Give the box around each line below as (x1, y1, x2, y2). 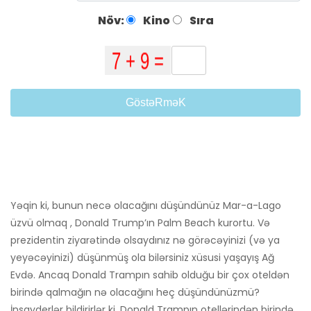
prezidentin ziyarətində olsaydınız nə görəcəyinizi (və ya (10, 233, 280, 248)
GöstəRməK (125, 96, 186, 109)
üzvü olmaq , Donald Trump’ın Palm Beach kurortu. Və (10, 216, 270, 230)
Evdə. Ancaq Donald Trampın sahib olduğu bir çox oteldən (10, 268, 289, 283)
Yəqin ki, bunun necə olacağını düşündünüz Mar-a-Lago (10, 199, 281, 213)
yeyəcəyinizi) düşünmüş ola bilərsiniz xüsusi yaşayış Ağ (10, 251, 274, 265)
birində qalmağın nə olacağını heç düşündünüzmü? (10, 285, 260, 300)
